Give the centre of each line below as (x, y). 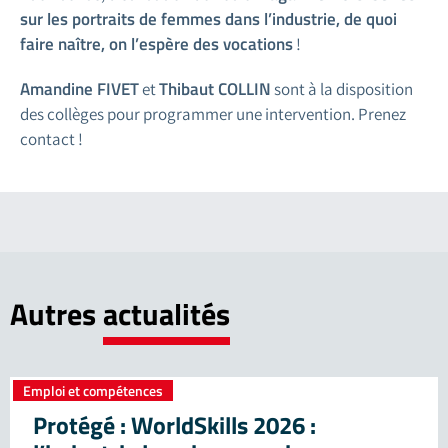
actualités (166, 313)
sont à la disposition (342, 88)
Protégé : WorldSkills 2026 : (174, 424)
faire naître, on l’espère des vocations (156, 43)
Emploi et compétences (93, 390)
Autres (56, 313)
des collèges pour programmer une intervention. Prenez (213, 113)
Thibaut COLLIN (215, 88)
